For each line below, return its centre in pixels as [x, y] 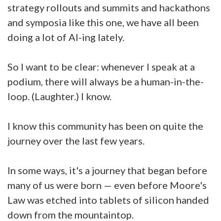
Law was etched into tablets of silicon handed [108, 200]
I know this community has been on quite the [105, 126]
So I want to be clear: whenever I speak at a [101, 67]
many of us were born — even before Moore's [107, 185]
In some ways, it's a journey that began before [107, 170]
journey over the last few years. [77, 141]
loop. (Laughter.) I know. [59, 96]
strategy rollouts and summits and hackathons [109, 7]
